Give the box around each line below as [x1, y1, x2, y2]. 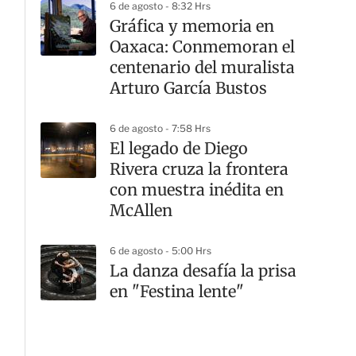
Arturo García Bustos [110, 78, 267, 98]
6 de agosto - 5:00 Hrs [110, 245, 211, 257]
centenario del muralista [110, 57, 295, 77]
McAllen [110, 200, 172, 220]
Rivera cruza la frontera [110, 159, 288, 179]
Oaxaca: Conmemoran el [110, 37, 295, 56]
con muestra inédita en [110, 180, 284, 199]
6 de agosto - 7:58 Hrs [110, 122, 211, 134]
